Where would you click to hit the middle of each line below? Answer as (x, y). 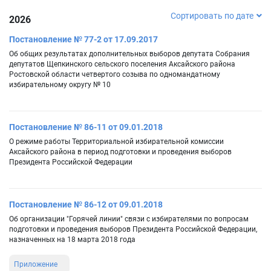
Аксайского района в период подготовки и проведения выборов (120, 152)
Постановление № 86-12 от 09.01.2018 (86, 205)
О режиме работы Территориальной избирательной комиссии (116, 142)
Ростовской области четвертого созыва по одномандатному (115, 75)
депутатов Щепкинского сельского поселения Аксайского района (122, 64)
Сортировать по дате (212, 16)
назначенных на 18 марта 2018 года (72, 240)
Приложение (36, 265)
